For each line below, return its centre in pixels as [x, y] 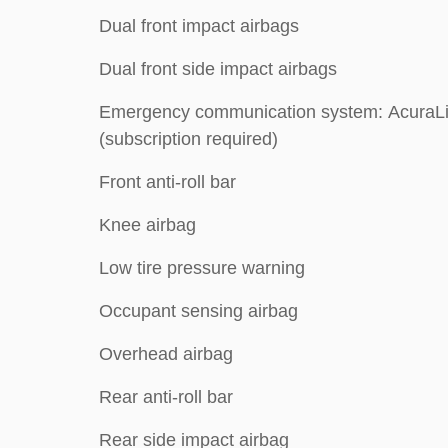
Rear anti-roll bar [166, 396]
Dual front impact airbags [199, 25]
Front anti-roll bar [167, 181]
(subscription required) [188, 138]
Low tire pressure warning [202, 267]
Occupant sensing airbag [198, 310]
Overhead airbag [166, 353]
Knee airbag [147, 224]
